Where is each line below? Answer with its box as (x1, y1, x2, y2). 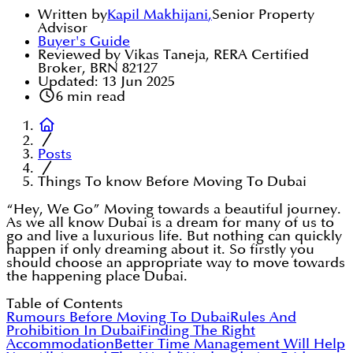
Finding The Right (140, 324, 255, 338)
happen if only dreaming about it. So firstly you (6, 243, 314, 257)
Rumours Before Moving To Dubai (6, 310, 230, 325)
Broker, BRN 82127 (38, 61, 158, 76)
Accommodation (6, 337, 114, 351)
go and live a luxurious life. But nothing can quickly (6, 229, 342, 243)
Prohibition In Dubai (6, 324, 140, 338)
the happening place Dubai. (6, 269, 188, 284)
